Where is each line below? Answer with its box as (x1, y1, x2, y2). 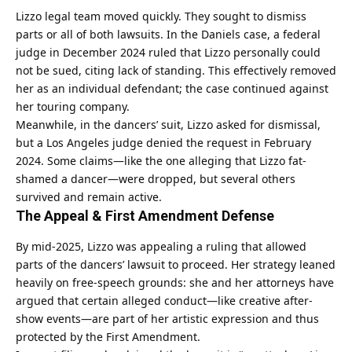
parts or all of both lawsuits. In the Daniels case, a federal (16, 27, 321, 42)
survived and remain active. (16, 189, 162, 205)
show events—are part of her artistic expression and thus (16, 310, 319, 326)
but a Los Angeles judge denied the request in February (16, 135, 311, 151)
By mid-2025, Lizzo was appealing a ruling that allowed (16, 238, 306, 254)
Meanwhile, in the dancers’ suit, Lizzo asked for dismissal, (16, 117, 321, 133)
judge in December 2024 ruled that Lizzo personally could (16, 45, 321, 60)
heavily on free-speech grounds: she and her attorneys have (16, 274, 334, 290)
